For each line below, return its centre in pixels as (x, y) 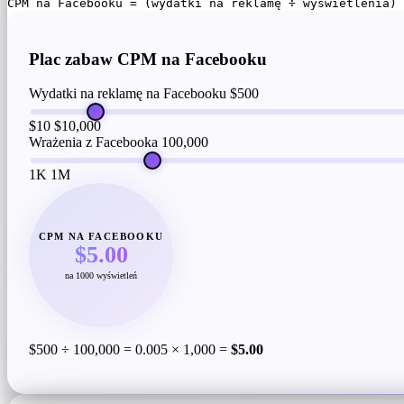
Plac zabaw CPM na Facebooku (148, 59)
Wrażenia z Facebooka (93, 142)
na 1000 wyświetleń (101, 275)
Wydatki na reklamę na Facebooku (128, 94)
